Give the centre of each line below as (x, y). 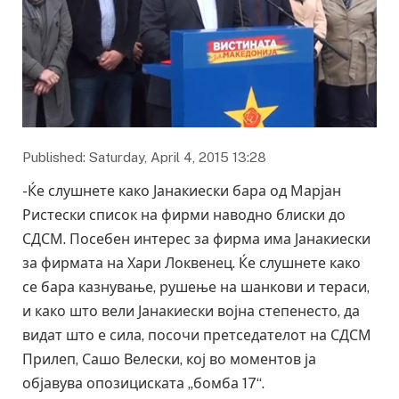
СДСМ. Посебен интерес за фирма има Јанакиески (196, 240)
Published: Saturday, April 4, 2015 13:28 (144, 158)
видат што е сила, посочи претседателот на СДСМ (197, 336)
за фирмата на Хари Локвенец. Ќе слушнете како (191, 264)
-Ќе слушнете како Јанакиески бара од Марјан (182, 191)
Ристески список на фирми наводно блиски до (184, 216)
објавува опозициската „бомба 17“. (143, 384)
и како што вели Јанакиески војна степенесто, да (191, 312)
